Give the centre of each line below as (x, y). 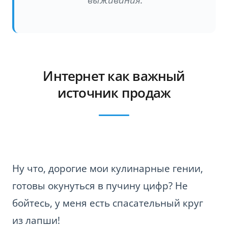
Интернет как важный (114, 76)
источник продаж (114, 93)
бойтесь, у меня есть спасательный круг (108, 203)
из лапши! (36, 220)
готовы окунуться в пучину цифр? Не (100, 186)
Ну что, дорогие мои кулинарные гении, (108, 168)
